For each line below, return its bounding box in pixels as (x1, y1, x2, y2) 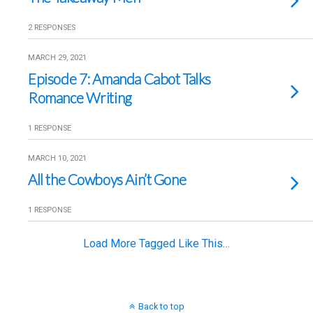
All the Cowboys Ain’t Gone (28, 170, 187, 188)
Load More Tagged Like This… (83, 237, 230, 250)
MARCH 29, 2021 (28, 53, 87, 62)
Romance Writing (28, 89, 132, 106)
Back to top (138, 301, 184, 312)
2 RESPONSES (28, 23, 75, 32)
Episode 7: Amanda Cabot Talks (28, 70, 211, 87)
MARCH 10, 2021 (28, 154, 87, 163)
